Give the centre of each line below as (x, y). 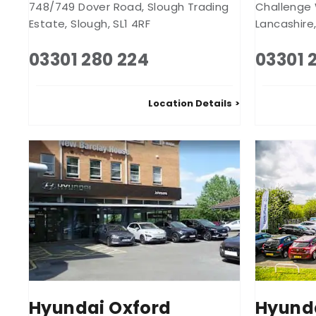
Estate (47, 23)
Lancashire (285, 23)
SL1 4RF (132, 23)
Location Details (190, 103)
